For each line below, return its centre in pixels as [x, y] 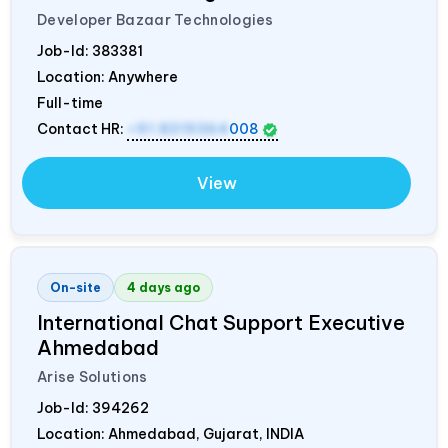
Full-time [70, 103]
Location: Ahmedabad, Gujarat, [151, 434]
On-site [75, 288]
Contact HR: [82, 129]
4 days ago [163, 288]
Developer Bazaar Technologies [155, 20]
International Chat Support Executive [221, 323]
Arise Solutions [92, 377]
